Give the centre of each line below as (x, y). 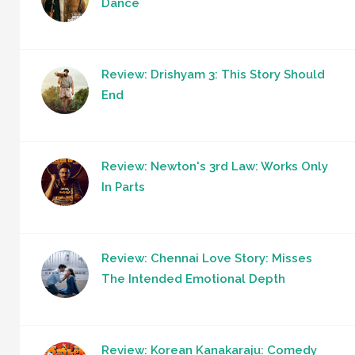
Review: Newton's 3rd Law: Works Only (215, 166)
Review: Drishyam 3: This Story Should (213, 74)
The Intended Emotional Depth (193, 279)
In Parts (123, 187)
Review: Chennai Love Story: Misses (207, 258)
